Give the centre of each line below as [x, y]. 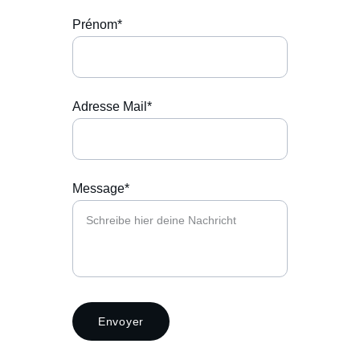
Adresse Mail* [112, 106]
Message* [101, 188]
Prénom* [97, 25]
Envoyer [121, 321]
